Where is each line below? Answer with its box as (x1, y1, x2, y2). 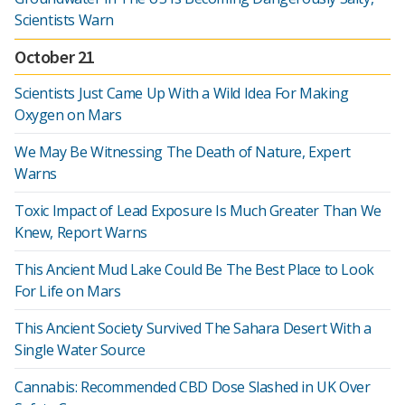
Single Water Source (14, 340, 146, 360)
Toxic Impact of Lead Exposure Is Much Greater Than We (14, 201, 381, 221)
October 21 (14, 45, 95, 68)
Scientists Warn (14, 10, 114, 30)
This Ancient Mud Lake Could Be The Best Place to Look (14, 259, 374, 279)
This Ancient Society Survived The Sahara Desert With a (14, 318, 372, 338)
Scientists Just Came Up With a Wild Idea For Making (14, 83, 349, 103)
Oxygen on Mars (14, 105, 122, 125)
